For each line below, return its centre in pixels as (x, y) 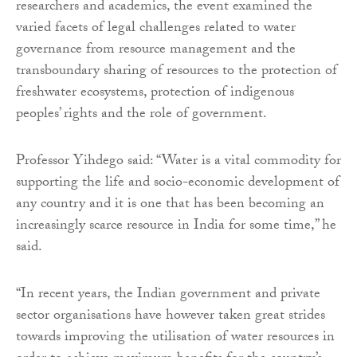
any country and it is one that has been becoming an (170, 206)
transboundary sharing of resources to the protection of (177, 73)
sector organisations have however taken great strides (171, 317)
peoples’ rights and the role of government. (141, 116)
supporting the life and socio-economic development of (178, 184)
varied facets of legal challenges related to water (156, 29)
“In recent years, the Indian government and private (168, 296)
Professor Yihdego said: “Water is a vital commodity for (178, 163)
